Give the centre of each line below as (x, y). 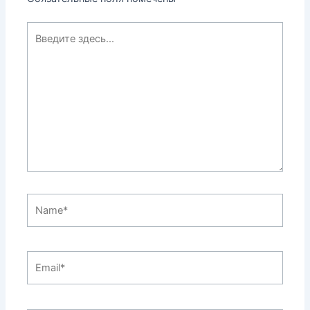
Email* (42, 259)
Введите (47, 30)
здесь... (45, 47)
